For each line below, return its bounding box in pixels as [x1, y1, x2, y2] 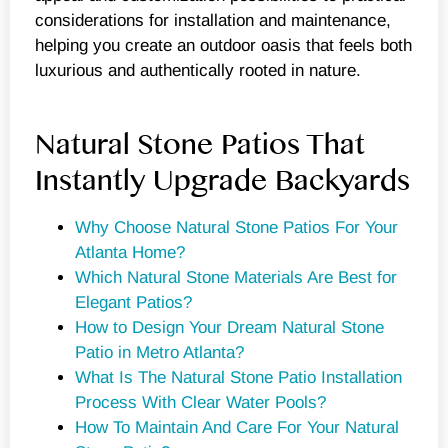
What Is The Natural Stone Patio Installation [75, 368, 402, 388]
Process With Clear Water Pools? [75, 393, 326, 413]
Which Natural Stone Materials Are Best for [75, 268, 397, 288]
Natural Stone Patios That [35, 129, 365, 162]
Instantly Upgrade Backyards [35, 165, 410, 198]
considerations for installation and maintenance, [35, 10, 391, 30]
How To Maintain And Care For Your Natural [75, 418, 399, 438]
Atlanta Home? [75, 243, 185, 263]
